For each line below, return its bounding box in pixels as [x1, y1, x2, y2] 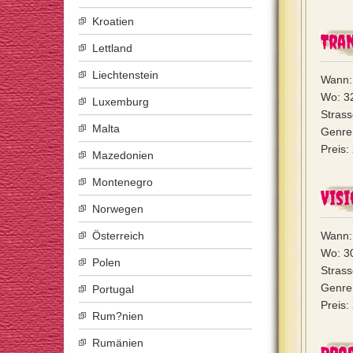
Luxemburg [92, 95, 149, 108]
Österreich [92, 229, 144, 242]
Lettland [92, 42, 132, 54]
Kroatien [92, 15, 134, 28]
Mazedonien [92, 149, 154, 162]
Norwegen [92, 203, 143, 215]
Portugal [92, 283, 134, 295]
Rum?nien [92, 310, 143, 322]
